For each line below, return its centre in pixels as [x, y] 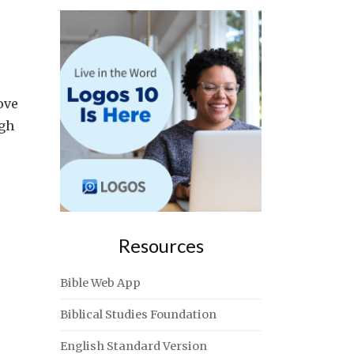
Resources [161, 245]
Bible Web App [100, 283]
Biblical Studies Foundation [138, 314]
